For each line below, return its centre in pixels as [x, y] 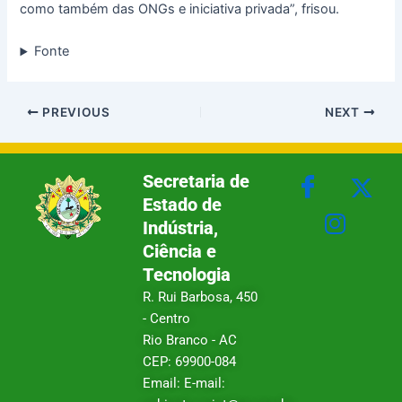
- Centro [167, 319]
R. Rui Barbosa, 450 [201, 297]
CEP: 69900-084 [190, 362]
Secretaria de [197, 181]
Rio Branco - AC [190, 340]
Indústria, [181, 228]
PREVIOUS [74, 113]
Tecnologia [187, 275]
